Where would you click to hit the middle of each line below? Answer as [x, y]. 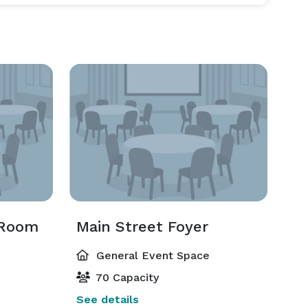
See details [107, 299]
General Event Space [151, 255]
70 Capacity [125, 277]
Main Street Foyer [142, 227]
